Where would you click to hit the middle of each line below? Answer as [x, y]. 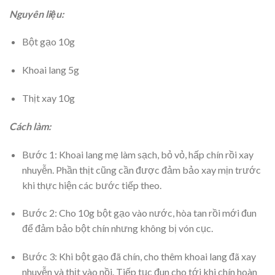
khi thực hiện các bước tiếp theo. [91, 185]
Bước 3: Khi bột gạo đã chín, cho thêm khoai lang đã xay [139, 257]
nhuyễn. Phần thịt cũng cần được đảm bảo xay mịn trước [141, 169]
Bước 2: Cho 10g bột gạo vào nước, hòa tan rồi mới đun [139, 213]
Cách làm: [30, 126]
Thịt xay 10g [48, 98]
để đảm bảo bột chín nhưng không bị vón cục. [117, 228]
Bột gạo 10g [48, 42]
